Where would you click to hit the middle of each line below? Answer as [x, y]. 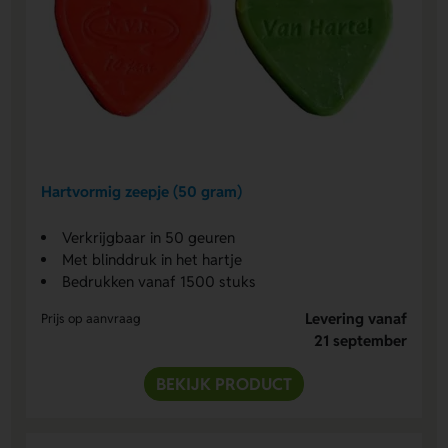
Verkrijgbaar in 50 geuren [149, 237]
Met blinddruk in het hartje [152, 259]
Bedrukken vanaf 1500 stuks [159, 281]
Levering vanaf [355, 318]
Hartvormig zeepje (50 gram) [142, 192]
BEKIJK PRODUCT [224, 383]
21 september [360, 340]
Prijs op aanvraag [91, 318]
